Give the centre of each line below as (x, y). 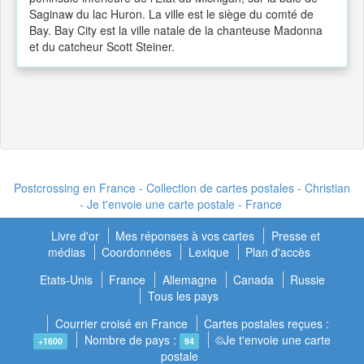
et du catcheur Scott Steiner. (102, 46)
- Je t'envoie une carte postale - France (180, 204)
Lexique (208, 252)
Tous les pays (183, 296)
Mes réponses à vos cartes (187, 236)
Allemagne (189, 279)
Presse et (295, 236)
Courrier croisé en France (121, 323)
